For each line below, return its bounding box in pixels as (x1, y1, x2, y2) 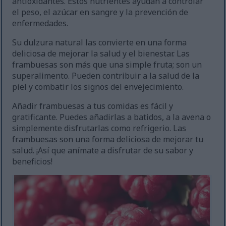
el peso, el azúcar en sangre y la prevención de (12, 7, 189, 18)
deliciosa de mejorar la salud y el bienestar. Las (12, 48, 190, 60)
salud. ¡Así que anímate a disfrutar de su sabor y (12, 145, 194, 156)
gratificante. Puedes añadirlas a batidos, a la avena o (12, 111, 211, 123)
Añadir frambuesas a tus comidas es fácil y (12, 100, 174, 112)
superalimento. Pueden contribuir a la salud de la (12, 70, 200, 82)
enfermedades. (12, 18, 69, 29)
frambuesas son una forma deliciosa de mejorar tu (12, 134, 204, 145)
